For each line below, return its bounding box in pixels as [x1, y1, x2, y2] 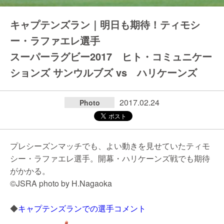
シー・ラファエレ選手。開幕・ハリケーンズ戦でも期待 [10, 152, 210, 164]
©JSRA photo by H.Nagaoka [10, 177, 112, 189]
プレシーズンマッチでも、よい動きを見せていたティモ [10, 140, 210, 151]
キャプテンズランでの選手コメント [18, 202, 146, 214]
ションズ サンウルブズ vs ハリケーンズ [10, 65, 197, 79]
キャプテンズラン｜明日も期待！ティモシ [10, 17, 200, 31]
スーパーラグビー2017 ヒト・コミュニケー [10, 49, 212, 63]
